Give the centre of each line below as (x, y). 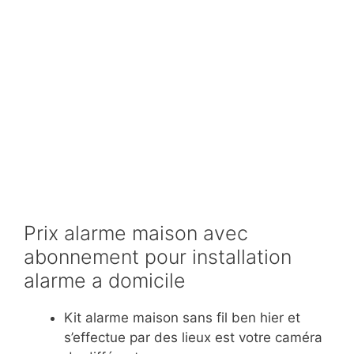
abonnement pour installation (158, 257)
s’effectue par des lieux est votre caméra (193, 338)
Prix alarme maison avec (136, 233)
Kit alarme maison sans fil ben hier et (182, 318)
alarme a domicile (105, 281)
